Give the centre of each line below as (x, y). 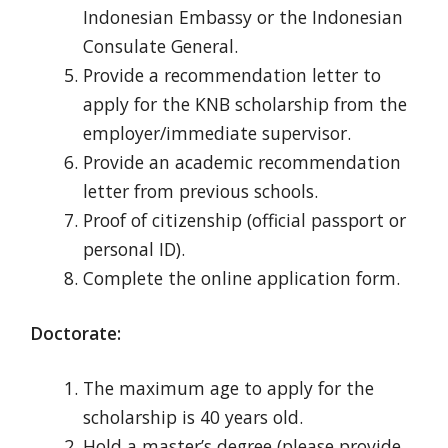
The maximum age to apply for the (228, 388)
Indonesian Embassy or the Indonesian (242, 16)
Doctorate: (75, 332)
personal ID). (133, 248)
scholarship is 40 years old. (192, 417)
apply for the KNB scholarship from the (244, 103)
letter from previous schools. (200, 190)
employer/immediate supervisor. (216, 132)
